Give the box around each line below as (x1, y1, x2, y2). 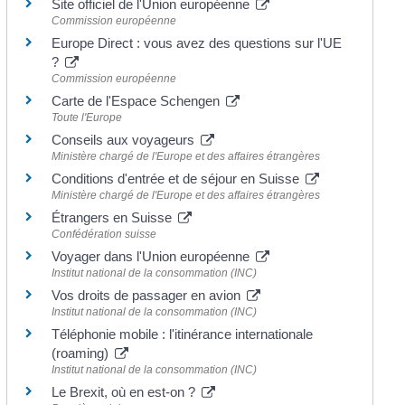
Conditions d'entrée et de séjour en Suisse (52, 170, 304, 186)
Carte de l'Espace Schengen (52, 92, 224, 108)
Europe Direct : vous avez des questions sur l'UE (52, 34, 343, 51)
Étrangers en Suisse (52, 209, 176, 225)
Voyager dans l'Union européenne (52, 248, 254, 264)
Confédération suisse (52, 227, 157, 240)
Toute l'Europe (52, 110, 123, 124)
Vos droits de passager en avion (52, 287, 245, 303)
